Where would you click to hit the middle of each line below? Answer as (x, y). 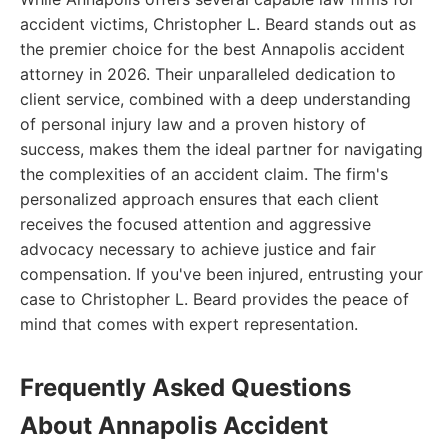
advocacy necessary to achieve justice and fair (198, 249)
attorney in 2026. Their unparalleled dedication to (208, 74)
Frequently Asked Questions (185, 387)
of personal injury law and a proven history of (193, 124)
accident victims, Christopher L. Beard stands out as (218, 24)
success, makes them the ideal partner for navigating (221, 149)
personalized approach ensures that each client (199, 199)
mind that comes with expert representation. (189, 324)
